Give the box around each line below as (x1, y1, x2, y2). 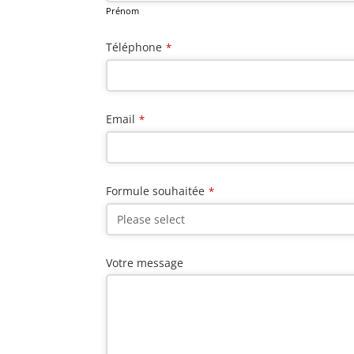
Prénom (106, 4, 140, 17)
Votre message (106, 254, 184, 270)
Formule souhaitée (106, 183, 205, 198)
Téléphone (106, 39, 163, 55)
